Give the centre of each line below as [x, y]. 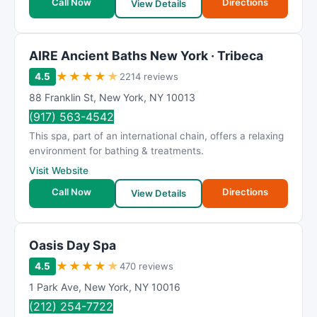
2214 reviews [149, 76]
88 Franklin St [61, 97]
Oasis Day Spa [73, 245]
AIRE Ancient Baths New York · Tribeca [146, 56]
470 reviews [146, 266]
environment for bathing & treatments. [116, 151]
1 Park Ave [54, 287]
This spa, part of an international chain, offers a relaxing [156, 136]
